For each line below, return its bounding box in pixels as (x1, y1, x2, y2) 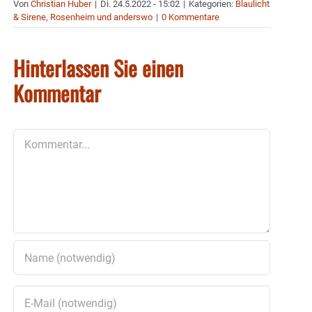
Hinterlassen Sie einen (13, 52, 183, 84)
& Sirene (13, 12, 46, 23)
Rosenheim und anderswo (50, 12, 153, 23)
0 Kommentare (162, 12, 219, 23)
